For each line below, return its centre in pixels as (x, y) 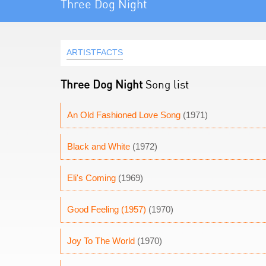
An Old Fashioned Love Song (124, 115)
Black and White (99, 146)
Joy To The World (101, 241)
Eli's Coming (91, 178)
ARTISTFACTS (95, 52)
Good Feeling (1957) (107, 209)
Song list (166, 84)
